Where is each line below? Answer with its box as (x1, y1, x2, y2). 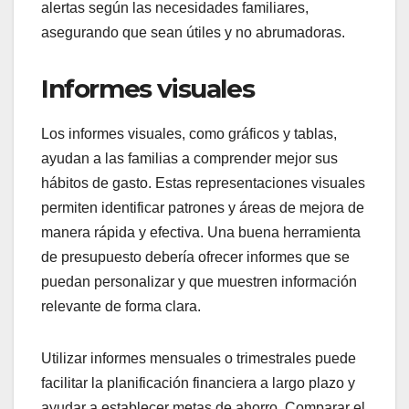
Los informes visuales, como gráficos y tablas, (41, 126, 337, 142)
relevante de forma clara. (41, 299, 201, 314)
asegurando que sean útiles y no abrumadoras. (41, 25, 345, 41)
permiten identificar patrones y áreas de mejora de (41, 200, 364, 215)
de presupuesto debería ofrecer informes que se (41, 249, 350, 265)
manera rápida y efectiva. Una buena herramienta (41, 225, 361, 240)
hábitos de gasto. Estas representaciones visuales (41, 175, 365, 191)
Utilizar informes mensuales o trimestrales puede (41, 351, 356, 366)
